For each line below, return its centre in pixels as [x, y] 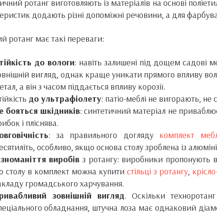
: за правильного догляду [104, 135]
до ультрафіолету [65, 99]
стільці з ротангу [157, 171]
